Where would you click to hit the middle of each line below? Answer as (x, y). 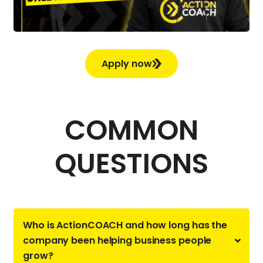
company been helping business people (117, 240)
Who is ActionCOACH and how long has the (125, 225)
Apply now (127, 63)
